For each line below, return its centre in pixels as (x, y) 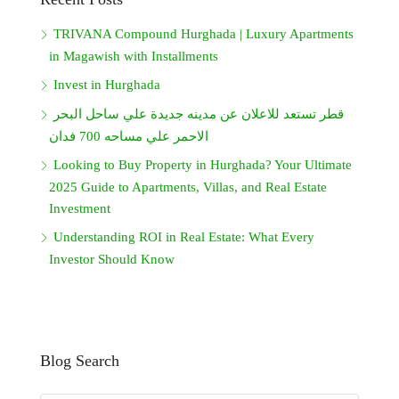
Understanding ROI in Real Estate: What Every (184, 237)
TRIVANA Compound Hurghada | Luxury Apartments (204, 34)
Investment (80, 209)
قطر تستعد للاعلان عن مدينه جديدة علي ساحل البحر (199, 114)
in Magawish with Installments (134, 57)
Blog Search (80, 361)
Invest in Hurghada (107, 85)
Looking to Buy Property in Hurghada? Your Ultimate (203, 165)
